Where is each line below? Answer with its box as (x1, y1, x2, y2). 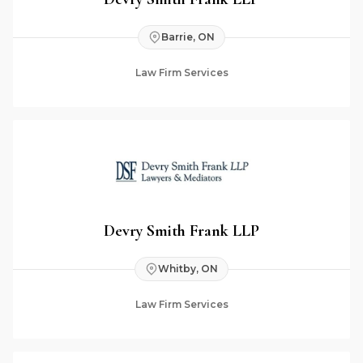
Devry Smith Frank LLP (104, 220, 259, 241)
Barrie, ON (161, 31, 215, 43)
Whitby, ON (158, 263, 218, 275)
